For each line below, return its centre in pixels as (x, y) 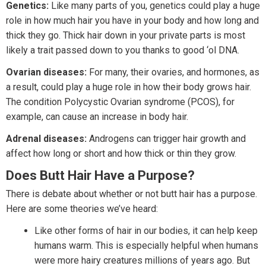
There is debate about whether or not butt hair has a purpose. (133, 194)
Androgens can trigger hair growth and (166, 139)
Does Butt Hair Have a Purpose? (100, 176)
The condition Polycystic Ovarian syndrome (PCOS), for (120, 102)
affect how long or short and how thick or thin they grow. (121, 154)
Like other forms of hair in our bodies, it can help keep (146, 231)
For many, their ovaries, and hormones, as (173, 72)
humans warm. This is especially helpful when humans (146, 246)
